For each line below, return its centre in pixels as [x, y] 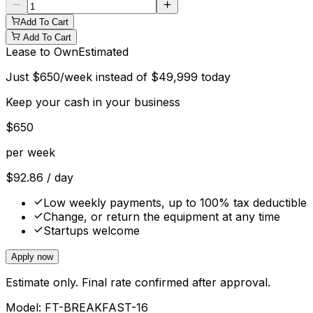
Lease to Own [42, 51]
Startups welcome [92, 230]
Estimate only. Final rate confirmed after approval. [138, 282]
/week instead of [105, 77]
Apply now [32, 256]
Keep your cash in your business [93, 102]
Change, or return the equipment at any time [162, 216]
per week [30, 152]
